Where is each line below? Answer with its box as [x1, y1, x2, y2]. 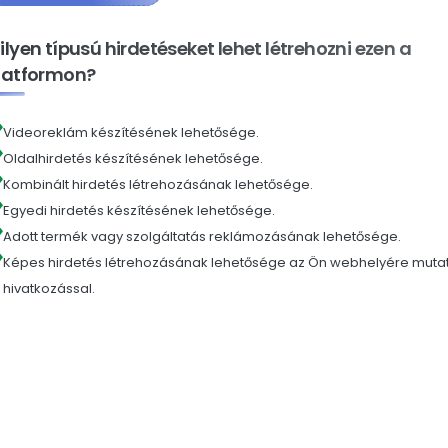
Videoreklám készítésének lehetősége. [3, 123, 259, 143]
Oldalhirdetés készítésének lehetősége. [3, 149, 263, 169]
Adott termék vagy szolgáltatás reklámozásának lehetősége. [3, 227, 401, 247]
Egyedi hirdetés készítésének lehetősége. [3, 201, 275, 221]
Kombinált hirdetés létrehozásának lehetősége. [3, 175, 313, 195]
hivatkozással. [3, 279, 95, 299]
